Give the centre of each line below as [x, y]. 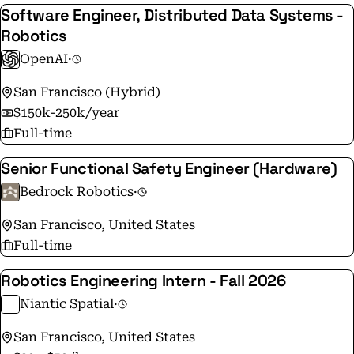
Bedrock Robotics [77, 192]
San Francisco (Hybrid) [87, 92]
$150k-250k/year [66, 113]
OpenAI [44, 59]
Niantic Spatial [67, 304]
